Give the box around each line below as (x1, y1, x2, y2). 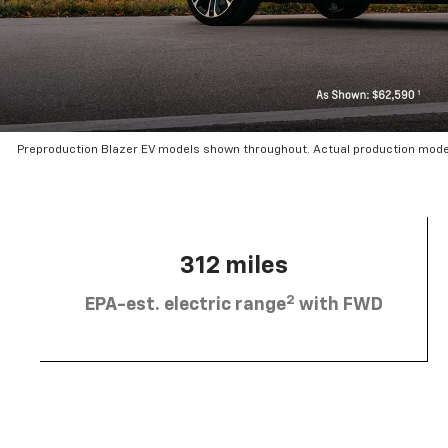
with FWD (294, 296, 383, 315)
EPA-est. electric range (84, 296, 286, 315)
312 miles (179, 254, 288, 279)
